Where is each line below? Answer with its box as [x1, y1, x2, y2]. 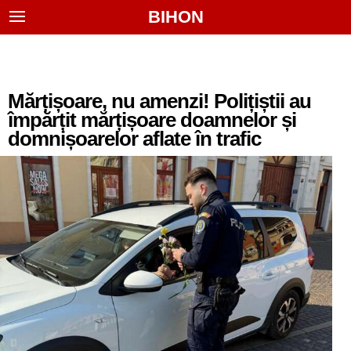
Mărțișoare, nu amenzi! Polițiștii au [8, 89, 311, 113]
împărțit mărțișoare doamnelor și [8, 108, 296, 132]
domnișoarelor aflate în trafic [8, 127, 261, 150]
